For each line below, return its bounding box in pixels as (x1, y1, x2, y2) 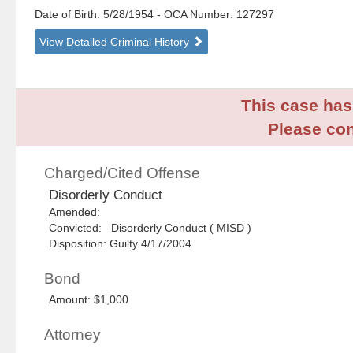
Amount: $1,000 (49, 293, 129, 307)
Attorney (44, 326, 102, 344)
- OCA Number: (157, 8, 234, 21)
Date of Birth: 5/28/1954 (35, 8, 158, 21)
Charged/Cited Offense (44, 165, 201, 182)
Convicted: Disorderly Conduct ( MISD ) (49, 221, 252, 235)
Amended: (49, 206, 107, 219)
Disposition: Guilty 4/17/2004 (49, 237, 192, 251)
